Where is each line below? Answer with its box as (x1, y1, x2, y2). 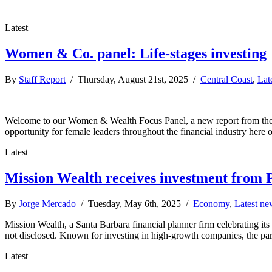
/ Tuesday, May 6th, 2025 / (76, 198, 193, 209)
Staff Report (19, 73, 66, 84)
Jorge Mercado (19, 198, 76, 209)
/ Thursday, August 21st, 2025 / (66, 73, 200, 84)
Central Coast (200, 73, 253, 84)
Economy (193, 198, 229, 209)
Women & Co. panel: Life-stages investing (5, 45, 267, 61)
